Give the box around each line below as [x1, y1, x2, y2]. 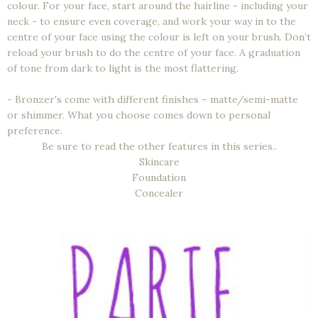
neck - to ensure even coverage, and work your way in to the [7, 14, 296, 28]
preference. [7, 124, 62, 137]
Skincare [138, 155, 180, 168]
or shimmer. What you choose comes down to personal [7, 108, 270, 121]
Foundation [132, 170, 186, 184]
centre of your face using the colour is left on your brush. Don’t [7, 30, 311, 43]
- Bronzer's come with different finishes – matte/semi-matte [7, 92, 298, 106]
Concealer [135, 186, 183, 199]
